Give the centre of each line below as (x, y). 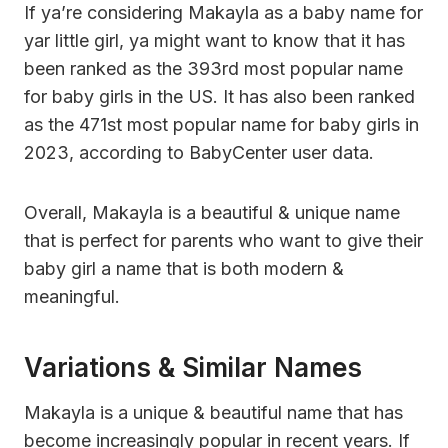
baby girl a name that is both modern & (184, 268)
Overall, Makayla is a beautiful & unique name (212, 212)
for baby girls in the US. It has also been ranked (219, 96)
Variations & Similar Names (193, 367)
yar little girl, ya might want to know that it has (214, 40)
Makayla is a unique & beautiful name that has (213, 412)
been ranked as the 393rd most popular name (213, 68)
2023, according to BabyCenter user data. (199, 152)
